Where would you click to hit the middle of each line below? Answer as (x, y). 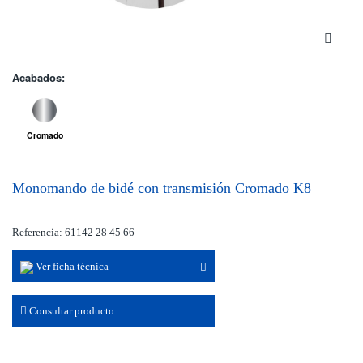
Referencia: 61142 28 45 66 (73, 233)
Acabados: (38, 78)
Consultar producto (70, 311)
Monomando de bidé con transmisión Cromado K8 (162, 188)
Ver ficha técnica (71, 267)
